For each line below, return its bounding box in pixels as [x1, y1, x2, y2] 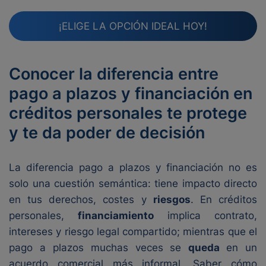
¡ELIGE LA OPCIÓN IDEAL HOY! [59, 20, 207, 32]
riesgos [153, 194, 191, 205]
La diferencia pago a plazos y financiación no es [9, 161, 257, 173]
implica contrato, [167, 210, 258, 221]
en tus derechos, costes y [9, 194, 153, 205]
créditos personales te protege [9, 103, 247, 123]
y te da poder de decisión [9, 123, 205, 142]
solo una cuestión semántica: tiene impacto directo [9, 178, 257, 189]
